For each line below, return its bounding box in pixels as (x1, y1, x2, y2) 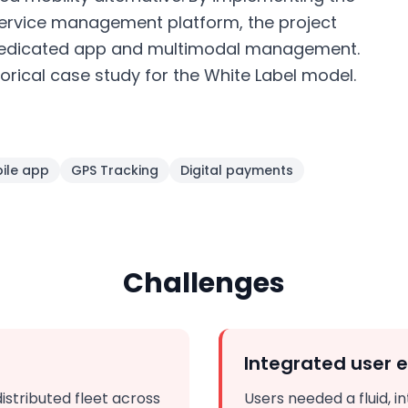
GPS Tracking (71, 161, 158, 179)
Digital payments (180, 161, 293, 179)
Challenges (123, 264, 285, 302)
